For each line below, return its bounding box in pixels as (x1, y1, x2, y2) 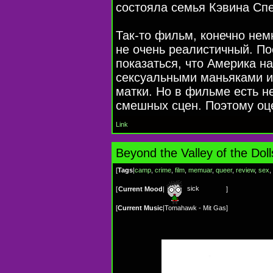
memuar (188, 166, 212, 174)
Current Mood (118, 185, 163, 193)
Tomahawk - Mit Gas (165, 204, 226, 211)
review (236, 166, 255, 174)
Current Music (118, 204, 163, 211)
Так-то (116, 28, 151, 42)
